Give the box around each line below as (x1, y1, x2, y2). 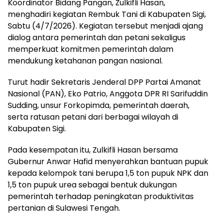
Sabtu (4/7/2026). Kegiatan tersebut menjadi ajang (8, 20, 203, 31)
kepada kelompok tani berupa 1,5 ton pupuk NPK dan (8, 167, 208, 179)
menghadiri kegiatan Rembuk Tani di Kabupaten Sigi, (8, 8, 206, 20)
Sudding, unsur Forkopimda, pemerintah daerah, (8, 99, 189, 111)
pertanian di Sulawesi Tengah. (8, 202, 120, 214)
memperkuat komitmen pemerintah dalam (8, 43, 173, 55)
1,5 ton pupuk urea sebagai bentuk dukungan (8, 179, 177, 190)
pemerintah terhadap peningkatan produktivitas (8, 190, 194, 202)
